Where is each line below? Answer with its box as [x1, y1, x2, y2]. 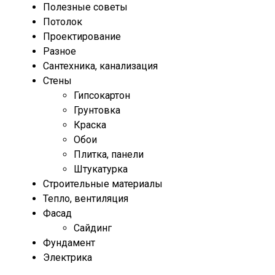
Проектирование [43, 31, 121, 43]
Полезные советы [43, 1, 128, 14]
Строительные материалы [43, 178, 163, 190]
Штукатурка [74, 163, 128, 176]
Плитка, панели [74, 149, 144, 161]
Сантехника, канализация [43, 60, 158, 72]
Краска [74, 119, 106, 131]
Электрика [43, 252, 92, 264]
